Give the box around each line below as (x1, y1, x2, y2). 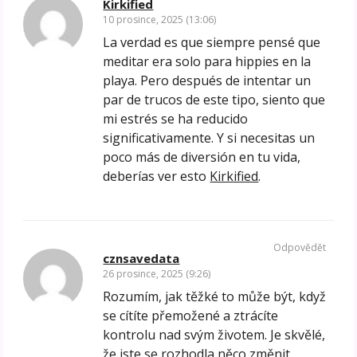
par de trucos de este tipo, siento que (103, 91, 326, 109)
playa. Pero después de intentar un (103, 72, 312, 90)
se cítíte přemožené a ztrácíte (103, 307, 279, 325)
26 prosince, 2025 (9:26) (103, 267, 211, 281)
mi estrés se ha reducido (103, 110, 249, 128)
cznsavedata (103, 250, 180, 267)
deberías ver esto (103, 167, 210, 186)
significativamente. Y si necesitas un (103, 129, 316, 147)
